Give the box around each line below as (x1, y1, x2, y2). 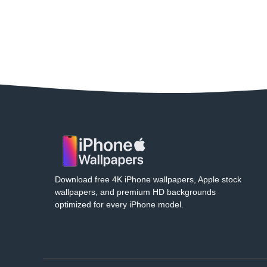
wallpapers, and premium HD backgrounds (55, 187, 216, 197)
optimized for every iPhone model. (55, 199, 184, 209)
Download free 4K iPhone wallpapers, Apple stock (55, 174, 241, 184)
